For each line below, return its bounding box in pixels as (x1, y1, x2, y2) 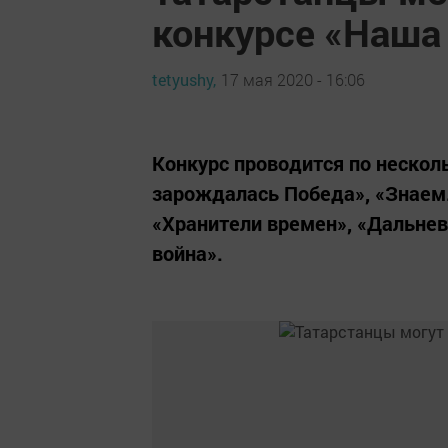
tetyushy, (152, 68, 216, 90)
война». (152, 240, 223, 266)
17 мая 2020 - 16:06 (221, 68, 365, 90)
